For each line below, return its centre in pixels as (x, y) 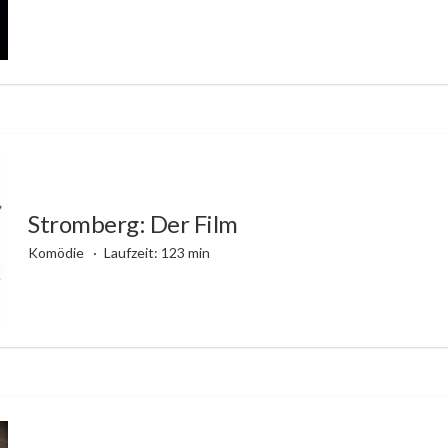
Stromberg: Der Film (133, 223)
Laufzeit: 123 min (156, 252)
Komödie (57, 252)
